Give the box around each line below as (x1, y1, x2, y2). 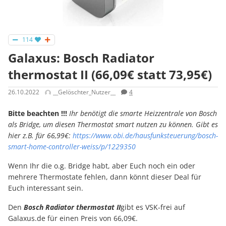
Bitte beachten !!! (8, 108, 67, 118)
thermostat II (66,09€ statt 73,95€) (8, 66, 212, 83)
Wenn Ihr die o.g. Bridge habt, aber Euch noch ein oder (8, 160, 195, 171)
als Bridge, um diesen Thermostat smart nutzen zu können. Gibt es (8, 119, 218, 129)
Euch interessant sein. (8, 183, 83, 193)
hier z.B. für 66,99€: (8, 130, 73, 140)
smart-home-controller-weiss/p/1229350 (8, 141, 136, 151)
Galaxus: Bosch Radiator (8, 49, 154, 67)
